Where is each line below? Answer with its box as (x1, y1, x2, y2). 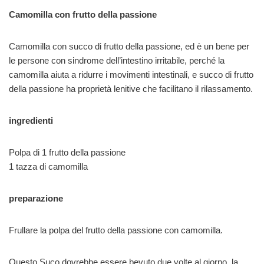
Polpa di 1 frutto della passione (9, 147, 126, 157)
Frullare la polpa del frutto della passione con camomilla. (9, 225, 223, 235)
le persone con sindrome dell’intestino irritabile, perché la (9, 55, 225, 65)
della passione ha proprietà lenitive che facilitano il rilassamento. (9, 83, 253, 94)
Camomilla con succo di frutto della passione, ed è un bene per (9, 41, 249, 51)
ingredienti (9, 115, 53, 126)
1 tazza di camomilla (9, 161, 88, 171)
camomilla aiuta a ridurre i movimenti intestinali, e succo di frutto (9, 69, 253, 80)
